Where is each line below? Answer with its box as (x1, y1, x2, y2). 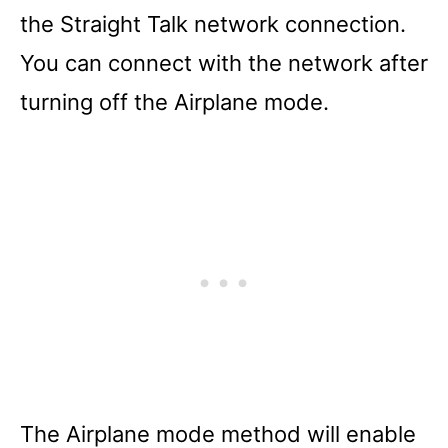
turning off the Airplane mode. (20, 88, 329, 115)
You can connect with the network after (20, 49, 428, 76)
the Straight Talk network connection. (20, 10, 406, 37)
